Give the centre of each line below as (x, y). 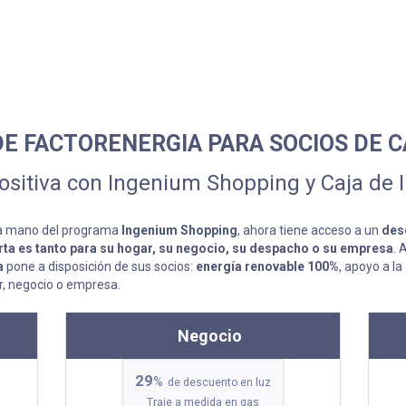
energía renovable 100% (267, 266)
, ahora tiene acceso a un (309, 230)
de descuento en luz (219, 382)
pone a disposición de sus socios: (100, 266)
